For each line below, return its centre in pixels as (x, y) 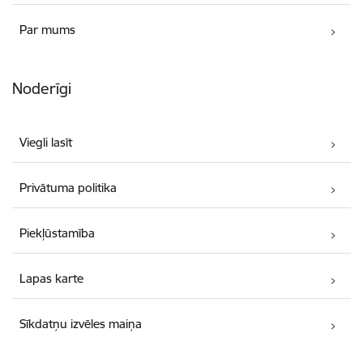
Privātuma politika (68, 187)
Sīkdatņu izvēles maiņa (81, 323)
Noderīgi (42, 88)
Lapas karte (52, 278)
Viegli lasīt (46, 142)
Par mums (48, 29)
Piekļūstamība (58, 233)
